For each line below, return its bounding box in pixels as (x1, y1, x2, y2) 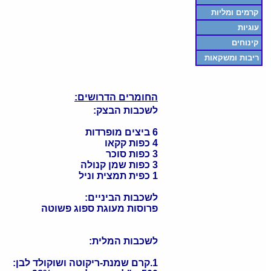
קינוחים (232, 38, 259, 47)
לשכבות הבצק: (93, 105, 158, 116)
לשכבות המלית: (89, 236, 158, 246)
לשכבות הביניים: (85, 192, 158, 203)
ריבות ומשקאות (204, 53, 259, 62)
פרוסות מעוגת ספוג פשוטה (41, 203, 158, 214)
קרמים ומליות (211, 8, 259, 17)
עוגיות (238, 23, 259, 32)
